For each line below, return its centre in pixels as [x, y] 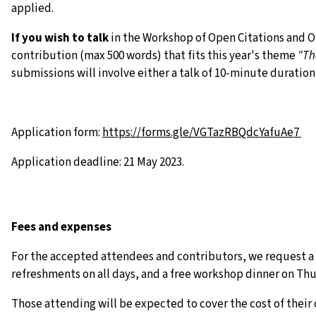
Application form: [57, 133]
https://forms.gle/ [148, 133]
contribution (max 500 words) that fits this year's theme [154, 56]
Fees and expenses [61, 227]
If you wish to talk [60, 38]
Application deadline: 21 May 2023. [98, 162]
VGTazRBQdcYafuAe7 [247, 133]
